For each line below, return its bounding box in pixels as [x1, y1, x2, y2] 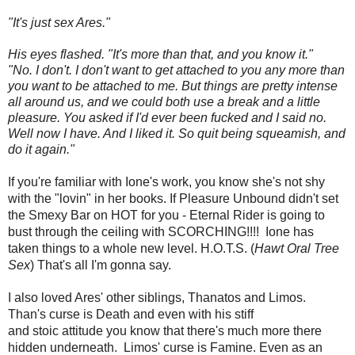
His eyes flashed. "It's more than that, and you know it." [8, 47, 313, 61]
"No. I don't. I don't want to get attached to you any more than [8, 63, 345, 77]
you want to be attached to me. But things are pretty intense [8, 78, 338, 93]
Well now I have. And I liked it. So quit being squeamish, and [8, 126, 345, 140]
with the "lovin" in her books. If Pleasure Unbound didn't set [8, 191, 338, 205]
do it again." [8, 142, 74, 156]
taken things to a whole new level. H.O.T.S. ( [8, 241, 254, 255]
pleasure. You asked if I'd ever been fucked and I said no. [8, 110, 326, 124]
